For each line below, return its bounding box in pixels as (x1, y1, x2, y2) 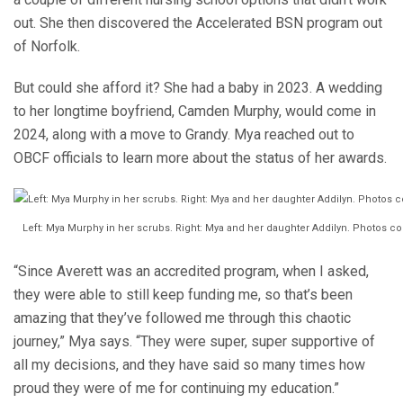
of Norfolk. (13, 37, 80, 55)
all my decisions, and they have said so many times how (13, 356, 365, 374)
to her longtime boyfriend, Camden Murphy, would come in (13, 102, 376, 120)
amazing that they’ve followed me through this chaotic (13, 309, 351, 327)
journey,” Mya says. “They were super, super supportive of (13, 333, 375, 351)
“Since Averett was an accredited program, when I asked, (13, 263, 369, 281)
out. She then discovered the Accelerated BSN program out (13, 13, 382, 31)
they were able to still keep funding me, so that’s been (13, 286, 353, 304)
